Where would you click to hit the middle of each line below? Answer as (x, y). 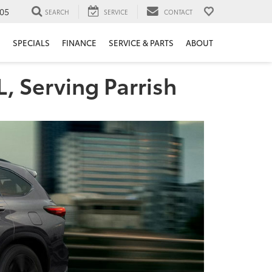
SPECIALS (31, 43)
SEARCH (57, 12)
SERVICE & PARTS (141, 43)
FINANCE (79, 43)
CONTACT (178, 12)
